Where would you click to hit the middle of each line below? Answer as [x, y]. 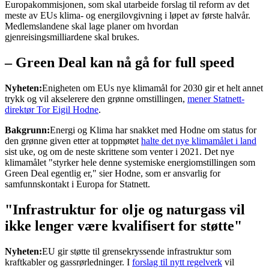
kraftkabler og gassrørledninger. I [68, 262]
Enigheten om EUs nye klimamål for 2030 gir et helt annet [153, 88]
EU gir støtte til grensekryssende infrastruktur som [137, 251]
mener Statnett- [216, 98]
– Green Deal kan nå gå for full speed [119, 62]
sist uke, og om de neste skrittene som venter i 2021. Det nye [119, 151]
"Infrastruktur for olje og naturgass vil [125, 209]
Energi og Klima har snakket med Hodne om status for [153, 130]
